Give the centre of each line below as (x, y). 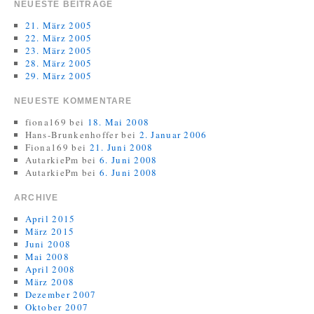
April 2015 (50, 219)
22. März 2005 (59, 38)
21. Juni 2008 (121, 147)
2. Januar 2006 (173, 135)
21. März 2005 (59, 25)
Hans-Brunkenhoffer (71, 135)
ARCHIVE (36, 198)
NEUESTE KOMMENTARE (73, 101)
